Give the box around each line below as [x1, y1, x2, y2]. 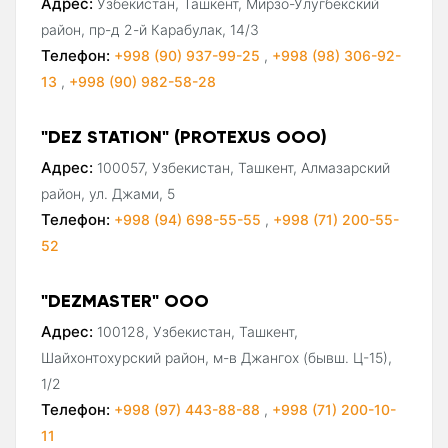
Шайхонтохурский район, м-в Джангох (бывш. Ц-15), [41, 348, 392, 366]
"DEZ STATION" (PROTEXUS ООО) [41, 124, 327, 148]
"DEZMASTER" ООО [41, 288, 209, 312]
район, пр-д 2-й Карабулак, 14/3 [41, 20, 259, 38]
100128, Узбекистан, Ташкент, [97, 322, 298, 340]
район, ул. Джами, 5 [41, 184, 175, 202]
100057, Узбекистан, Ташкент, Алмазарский [97, 158, 390, 176]
